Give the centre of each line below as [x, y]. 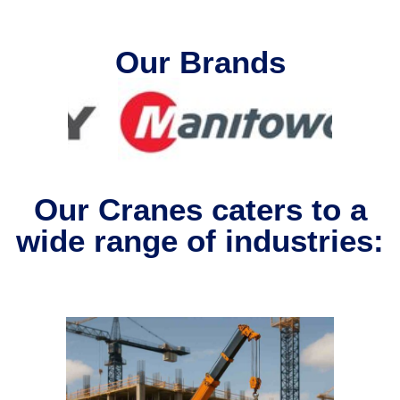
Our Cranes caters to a [200, 209]
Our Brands [200, 62]
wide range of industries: [200, 240]
